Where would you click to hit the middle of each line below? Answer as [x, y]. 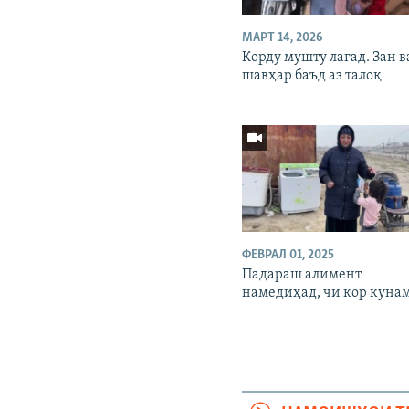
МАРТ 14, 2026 [283, 38]
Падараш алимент [302, 275]
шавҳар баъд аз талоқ [312, 76]
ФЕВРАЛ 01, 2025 [288, 256]
